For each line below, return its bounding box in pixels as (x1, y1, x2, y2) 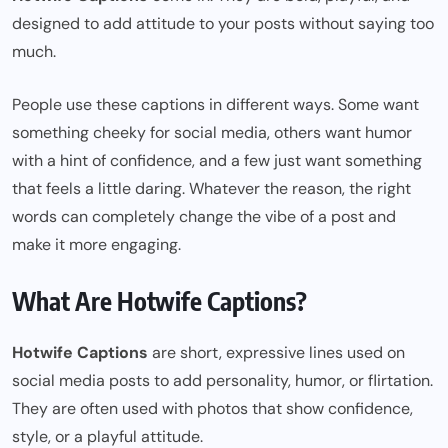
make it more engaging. (12, 234, 181, 256)
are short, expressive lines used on (148, 342, 405, 364)
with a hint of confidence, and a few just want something (12, 150, 422, 172)
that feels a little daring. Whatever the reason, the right (12, 178, 411, 200)
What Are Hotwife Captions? (12, 285, 307, 318)
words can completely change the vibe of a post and (12, 206, 396, 228)
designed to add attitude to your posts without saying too (12, 13, 434, 35)
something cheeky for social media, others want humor (12, 122, 412, 144)
